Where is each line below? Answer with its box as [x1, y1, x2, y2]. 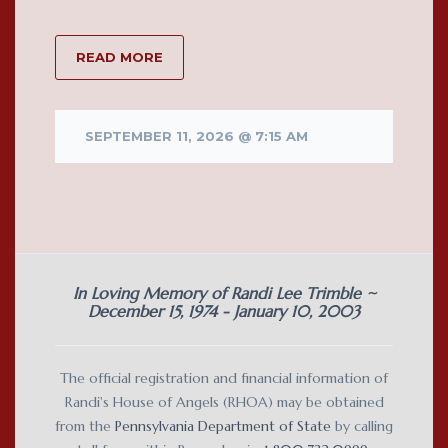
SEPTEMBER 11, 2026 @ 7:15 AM [85, 127, 308, 144]
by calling [331, 416, 393, 435]
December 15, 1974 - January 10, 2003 [88, 300, 360, 321]
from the [55, 416, 115, 435]
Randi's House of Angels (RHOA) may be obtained [64, 392, 384, 411]
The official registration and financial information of [60, 368, 388, 387]
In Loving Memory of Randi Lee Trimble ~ [72, 282, 376, 303]
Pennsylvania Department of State [115, 416, 331, 435]
